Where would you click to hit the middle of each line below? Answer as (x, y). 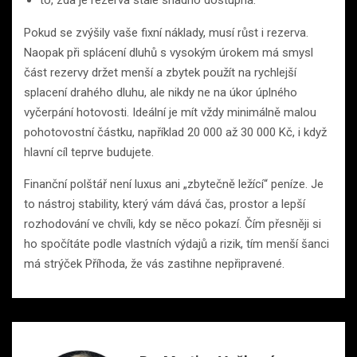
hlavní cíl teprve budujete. (89, 152)
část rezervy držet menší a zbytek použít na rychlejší (160, 72)
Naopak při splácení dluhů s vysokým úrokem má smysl (169, 52)
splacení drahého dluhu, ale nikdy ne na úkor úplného (161, 92)
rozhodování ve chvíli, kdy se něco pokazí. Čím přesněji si (173, 224)
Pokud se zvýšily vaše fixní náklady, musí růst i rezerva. (166, 32)
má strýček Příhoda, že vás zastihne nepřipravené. (154, 263)
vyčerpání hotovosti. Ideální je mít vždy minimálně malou (170, 112)
